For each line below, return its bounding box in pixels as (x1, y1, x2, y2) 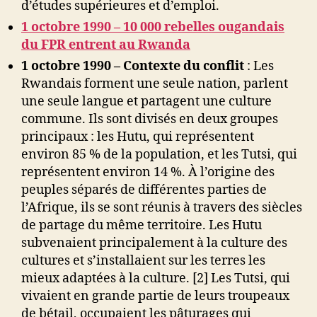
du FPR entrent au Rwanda (21, 37, 190, 54)
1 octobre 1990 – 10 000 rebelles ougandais (21, 19, 284, 36)
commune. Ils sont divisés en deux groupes (21, 111, 278, 128)
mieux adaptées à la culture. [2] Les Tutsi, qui (21, 270, 290, 287)
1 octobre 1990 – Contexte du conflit (21, 58, 247, 75)
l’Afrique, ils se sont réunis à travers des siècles (21, 200, 302, 217)
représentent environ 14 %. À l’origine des (21, 164, 275, 181)
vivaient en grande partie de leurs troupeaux (21, 288, 289, 305)
